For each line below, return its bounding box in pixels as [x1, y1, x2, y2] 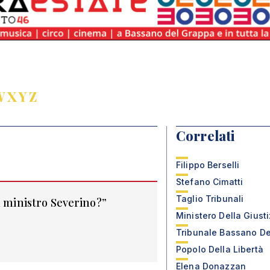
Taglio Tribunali [176, 193, 244, 204]
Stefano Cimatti [176, 177, 243, 187]
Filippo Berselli [176, 160, 240, 170]
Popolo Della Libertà [176, 244, 263, 254]
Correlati [176, 127, 235, 145]
